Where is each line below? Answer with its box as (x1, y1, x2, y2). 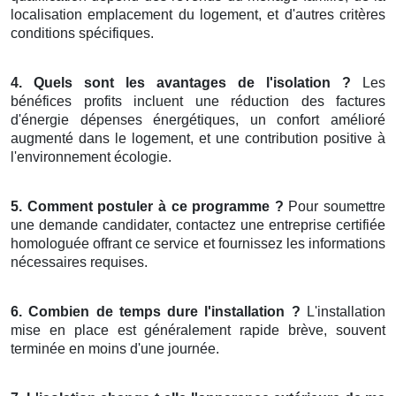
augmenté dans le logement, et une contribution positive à (11, 131, 385, 147)
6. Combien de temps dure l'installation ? (11, 304, 301, 320)
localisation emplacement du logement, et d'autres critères (11, 7, 385, 23)
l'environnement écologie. (11, 149, 171, 165)
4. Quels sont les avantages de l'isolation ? (11, 75, 351, 91)
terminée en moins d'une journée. (11, 341, 219, 357)
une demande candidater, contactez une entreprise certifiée (11, 217, 385, 233)
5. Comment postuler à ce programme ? (11, 199, 284, 215)
